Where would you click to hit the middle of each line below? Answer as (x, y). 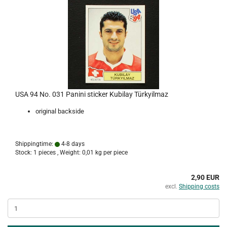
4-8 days (72, 144)
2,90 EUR (205, 177)
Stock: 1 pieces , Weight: (49, 153)
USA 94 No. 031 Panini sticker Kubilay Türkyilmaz (92, 94)
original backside (60, 111)
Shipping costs (199, 186)
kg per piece (111, 153)
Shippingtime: (35, 144)
